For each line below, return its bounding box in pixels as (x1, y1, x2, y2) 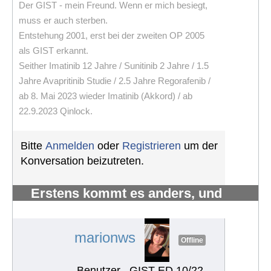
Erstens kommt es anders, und (31, 185, 222, 201)
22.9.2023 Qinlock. (19, 105, 93, 116)
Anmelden (45, 139, 94, 152)
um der (181, 139, 218, 152)
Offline (180, 236, 203, 245)
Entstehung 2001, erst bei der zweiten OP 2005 (19, 30, 204, 41)
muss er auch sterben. (19, 15, 108, 25)
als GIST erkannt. (19, 45, 88, 56)
